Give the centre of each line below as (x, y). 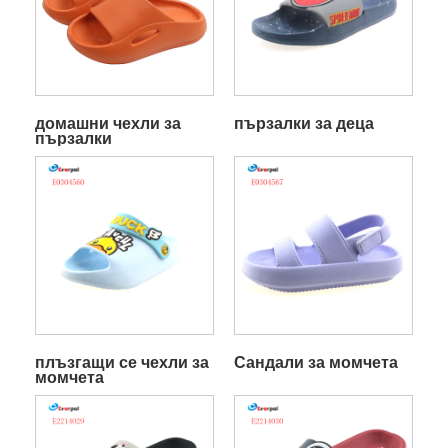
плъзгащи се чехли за (121, 362)
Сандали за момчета (315, 362)
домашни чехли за (107, 123)
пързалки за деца (303, 123)
